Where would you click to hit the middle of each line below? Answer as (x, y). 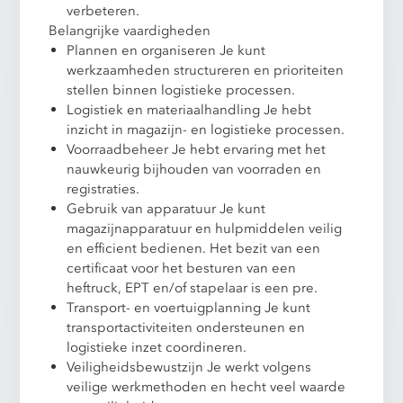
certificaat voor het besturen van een (182, 268)
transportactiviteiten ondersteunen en (186, 327)
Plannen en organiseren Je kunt (166, 50)
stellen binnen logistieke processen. (181, 90)
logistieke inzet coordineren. (157, 347)
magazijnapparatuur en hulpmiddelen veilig (205, 228)
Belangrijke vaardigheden (130, 30)
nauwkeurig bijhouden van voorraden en (194, 169)
